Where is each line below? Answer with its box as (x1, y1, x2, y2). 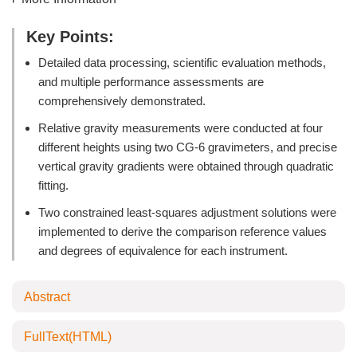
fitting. (38, 178, 69, 192)
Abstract (24, 290, 70, 304)
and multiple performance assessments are (38, 75, 264, 88)
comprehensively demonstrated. (38, 94, 206, 108)
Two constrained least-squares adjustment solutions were (38, 206, 336, 219)
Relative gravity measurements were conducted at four (38, 121, 323, 135)
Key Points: (26, 28, 114, 45)
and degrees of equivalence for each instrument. (38, 244, 288, 257)
